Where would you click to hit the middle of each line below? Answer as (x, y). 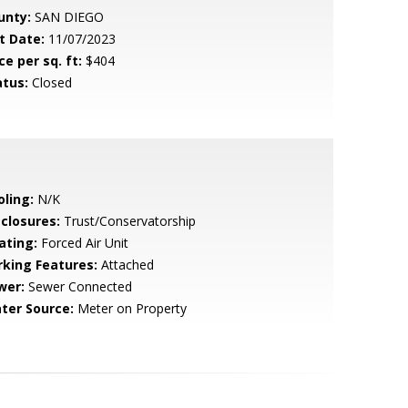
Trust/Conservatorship (127, 221)
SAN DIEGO (67, 17)
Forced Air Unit (82, 243)
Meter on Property (130, 308)
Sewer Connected (78, 286)
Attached (125, 265)
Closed (50, 82)
